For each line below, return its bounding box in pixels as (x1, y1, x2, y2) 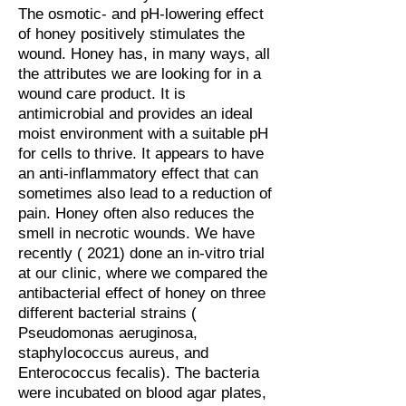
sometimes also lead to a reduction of (18, 185, 272, 202)
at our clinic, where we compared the (18, 265, 267, 282)
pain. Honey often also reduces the (18, 205, 254, 222)
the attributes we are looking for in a (18, 65, 261, 82)
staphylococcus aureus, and (18, 344, 208, 362)
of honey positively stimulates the (18, 25, 245, 43)
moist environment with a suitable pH (18, 125, 268, 142)
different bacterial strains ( (18, 304, 197, 322)
